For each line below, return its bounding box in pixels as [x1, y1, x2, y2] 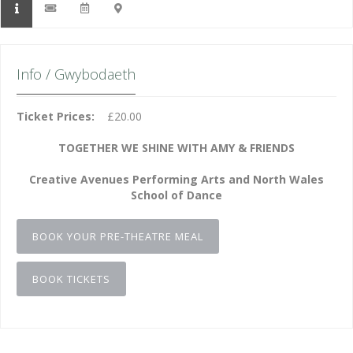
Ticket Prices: [17, 109, 104, 124]
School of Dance [131, 188, 222, 203]
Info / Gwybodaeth [17, 65, 136, 84]
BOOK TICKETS [32, 272, 110, 286]
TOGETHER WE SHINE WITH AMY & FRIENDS [58, 140, 295, 155]
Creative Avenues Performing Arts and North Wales [29, 172, 324, 187]
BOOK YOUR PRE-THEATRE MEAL [32, 229, 203, 243]
